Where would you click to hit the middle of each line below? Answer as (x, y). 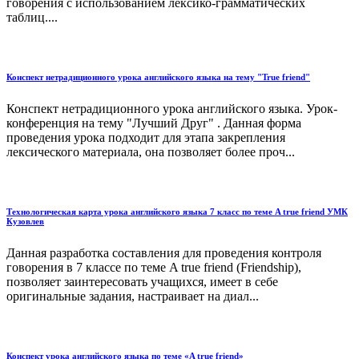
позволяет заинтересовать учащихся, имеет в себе (142, 281)
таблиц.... (32, 17)
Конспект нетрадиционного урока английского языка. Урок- (172, 108)
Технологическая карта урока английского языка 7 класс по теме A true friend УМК (177, 211)
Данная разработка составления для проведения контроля (164, 252)
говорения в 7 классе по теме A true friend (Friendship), (154, 267)
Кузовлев (25, 221)
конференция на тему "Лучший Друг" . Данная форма (154, 123)
